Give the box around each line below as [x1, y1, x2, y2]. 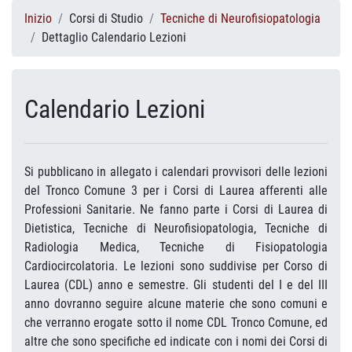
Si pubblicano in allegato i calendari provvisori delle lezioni [24, 164, 328, 179]
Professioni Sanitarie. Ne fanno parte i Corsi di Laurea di [24, 202, 328, 217]
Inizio [24, 11, 52, 26]
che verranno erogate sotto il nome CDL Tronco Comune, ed [24, 315, 328, 330]
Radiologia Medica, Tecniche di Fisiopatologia [24, 240, 328, 255]
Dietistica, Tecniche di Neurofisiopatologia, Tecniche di [24, 221, 328, 236]
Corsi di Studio [69, 11, 143, 26]
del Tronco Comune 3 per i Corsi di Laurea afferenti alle [24, 183, 328, 198]
